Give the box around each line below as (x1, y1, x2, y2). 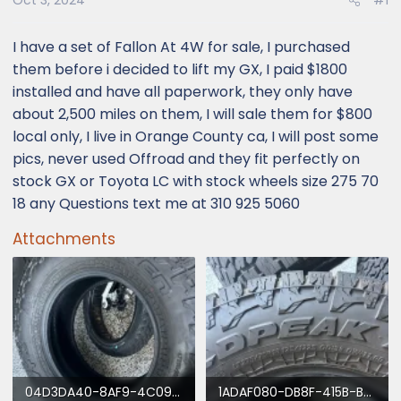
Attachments (13, 228, 115, 250)
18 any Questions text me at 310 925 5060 (13, 193, 300, 214)
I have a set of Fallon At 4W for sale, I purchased (13, 37, 350, 57)
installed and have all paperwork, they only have (13, 81, 353, 102)
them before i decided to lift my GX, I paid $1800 (13, 59, 347, 80)
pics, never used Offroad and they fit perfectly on (13, 149, 360, 169)
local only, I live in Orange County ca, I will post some (13, 126, 379, 147)
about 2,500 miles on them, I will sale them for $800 (13, 104, 372, 124)
